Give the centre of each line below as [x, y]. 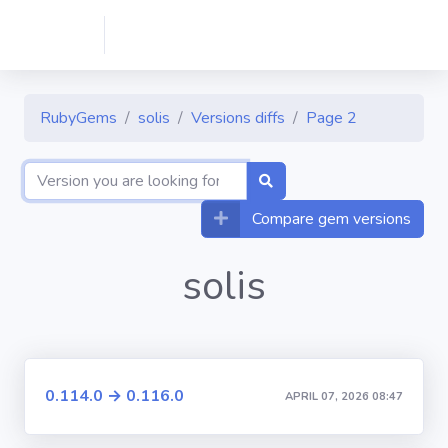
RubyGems [78, 118]
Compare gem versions [331, 219]
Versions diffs [238, 118]
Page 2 [331, 118]
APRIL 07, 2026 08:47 [344, 396]
